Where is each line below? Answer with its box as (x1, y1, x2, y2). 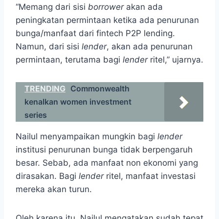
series (24, 110, 47, 120)
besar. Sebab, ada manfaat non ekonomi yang (16, 158, 198, 168)
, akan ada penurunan (107, 42, 193, 52)
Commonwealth (70, 84, 130, 94)
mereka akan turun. (16, 184, 92, 195)
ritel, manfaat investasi (106, 171, 196, 181)
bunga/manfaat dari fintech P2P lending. (16, 28, 175, 39)
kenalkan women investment (24, 97, 131, 107)
